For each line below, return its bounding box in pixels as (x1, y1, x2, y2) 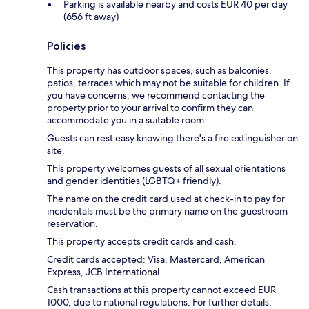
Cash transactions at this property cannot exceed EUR (47, 283, 276, 297)
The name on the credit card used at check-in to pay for (47, 192, 285, 206)
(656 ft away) (63, 10, 119, 23)
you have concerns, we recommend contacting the (47, 89, 265, 102)
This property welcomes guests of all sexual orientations (47, 162, 286, 175)
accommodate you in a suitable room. (47, 114, 207, 127)
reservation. (47, 217, 98, 230)
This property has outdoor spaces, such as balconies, (47, 64, 272, 77)
